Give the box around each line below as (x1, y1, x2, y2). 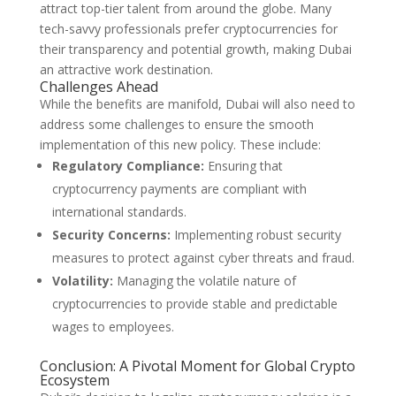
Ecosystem (39, 370, 110, 390)
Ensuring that (203, 157, 283, 174)
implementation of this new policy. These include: (39, 136, 321, 153)
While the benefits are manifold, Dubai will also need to (39, 95, 355, 112)
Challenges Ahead (39, 77, 158, 96)
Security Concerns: (51, 226, 171, 243)
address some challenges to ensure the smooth (39, 116, 314, 133)
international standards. (51, 203, 187, 220)
